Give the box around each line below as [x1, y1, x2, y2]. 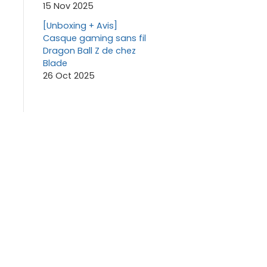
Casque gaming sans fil [42, 32, 146, 44]
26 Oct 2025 [42, 69, 95, 82]
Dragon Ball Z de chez [42, 44, 136, 57]
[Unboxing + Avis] [42, 19, 117, 32]
